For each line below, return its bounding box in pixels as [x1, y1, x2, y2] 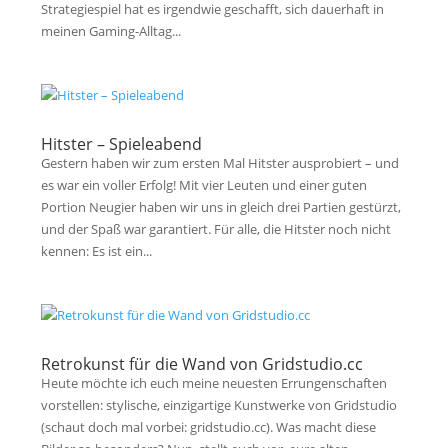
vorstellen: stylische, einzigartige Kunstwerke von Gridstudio [41, 396, 398, 414]
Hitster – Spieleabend [41, 133, 203, 155]
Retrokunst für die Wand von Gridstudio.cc [41, 353, 364, 375]
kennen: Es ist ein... [41, 242, 153, 260]
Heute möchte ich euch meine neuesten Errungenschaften [41, 374, 388, 392]
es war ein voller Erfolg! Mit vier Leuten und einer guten [41, 176, 368, 194]
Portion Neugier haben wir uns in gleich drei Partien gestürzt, [41, 198, 402, 216]
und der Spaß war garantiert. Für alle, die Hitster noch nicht [41, 220, 392, 238]
